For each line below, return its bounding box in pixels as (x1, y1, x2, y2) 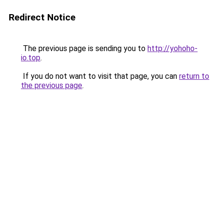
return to (179, 72, 209, 81)
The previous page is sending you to (21, 44, 147, 53)
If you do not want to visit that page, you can (21, 72, 179, 81)
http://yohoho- (147, 44, 198, 53)
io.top (21, 53, 40, 62)
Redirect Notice (9, 12, 75, 23)
